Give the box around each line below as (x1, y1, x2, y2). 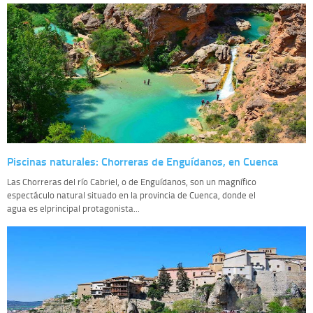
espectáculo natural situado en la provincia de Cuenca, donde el (7, 189, 256, 202)
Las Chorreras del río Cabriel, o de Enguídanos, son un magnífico (7, 175, 256, 189)
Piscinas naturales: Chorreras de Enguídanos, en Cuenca (7, 153, 278, 170)
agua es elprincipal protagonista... (7, 202, 140, 215)
